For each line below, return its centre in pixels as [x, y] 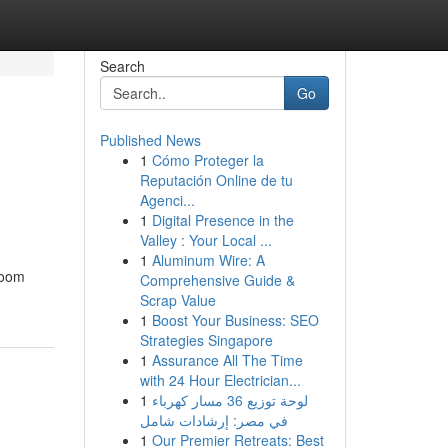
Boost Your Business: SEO [235, 320]
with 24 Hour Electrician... [220, 380]
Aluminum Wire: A [208, 260]
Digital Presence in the [222, 220]
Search [122, 66]
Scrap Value [177, 300]
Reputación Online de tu [216, 180]
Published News [150, 140]
